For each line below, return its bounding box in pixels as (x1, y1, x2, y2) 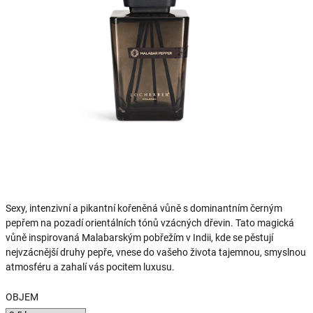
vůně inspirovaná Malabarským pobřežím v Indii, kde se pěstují (6, 232, 273, 243)
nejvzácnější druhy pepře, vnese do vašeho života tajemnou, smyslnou (6, 247, 306, 258)
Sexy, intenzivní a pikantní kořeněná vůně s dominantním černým (6, 203, 282, 214)
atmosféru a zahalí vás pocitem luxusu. (6, 261, 175, 272)
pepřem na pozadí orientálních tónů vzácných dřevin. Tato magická (6, 217, 294, 228)
